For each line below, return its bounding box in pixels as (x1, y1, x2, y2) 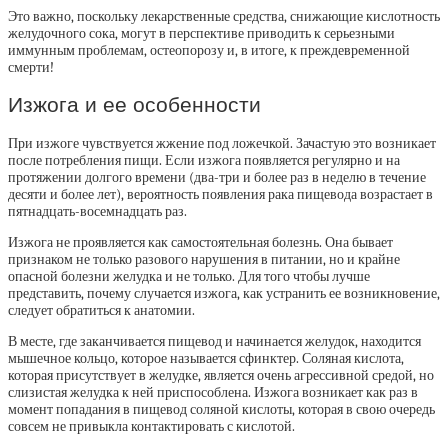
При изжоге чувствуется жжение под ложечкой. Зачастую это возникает (8, 134, 436, 152)
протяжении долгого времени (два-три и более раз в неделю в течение (8, 168, 426, 186)
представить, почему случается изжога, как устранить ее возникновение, (8, 284, 440, 302)
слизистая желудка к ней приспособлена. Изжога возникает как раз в (8, 383, 418, 401)
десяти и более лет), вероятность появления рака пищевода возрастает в (8, 185, 433, 203)
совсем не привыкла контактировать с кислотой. (8, 417, 295, 435)
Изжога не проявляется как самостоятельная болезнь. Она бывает (8, 233, 393, 251)
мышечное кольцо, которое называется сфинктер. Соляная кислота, (8, 349, 404, 367)
